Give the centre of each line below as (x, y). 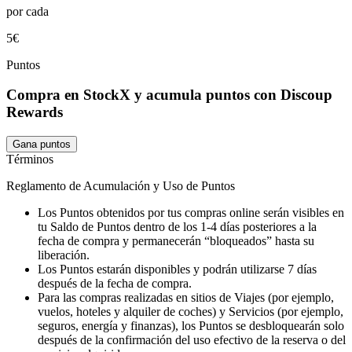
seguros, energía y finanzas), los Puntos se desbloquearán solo (191, 326)
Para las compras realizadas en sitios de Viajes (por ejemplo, (186, 298)
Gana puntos (42, 145)
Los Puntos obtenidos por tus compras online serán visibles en (191, 213)
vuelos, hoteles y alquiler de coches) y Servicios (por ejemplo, (191, 312)
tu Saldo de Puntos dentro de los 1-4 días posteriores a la (177, 227)
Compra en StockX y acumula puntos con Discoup (169, 95)
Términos (30, 159)
